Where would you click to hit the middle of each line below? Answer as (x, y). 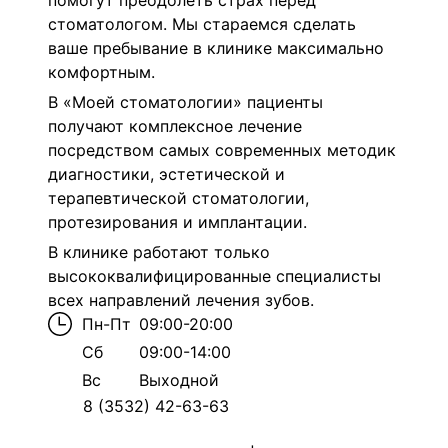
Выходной (179, 380)
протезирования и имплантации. (177, 222)
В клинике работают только (159, 252)
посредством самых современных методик (222, 150)
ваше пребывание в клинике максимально (216, 48)
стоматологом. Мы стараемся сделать (202, 24)
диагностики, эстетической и (166, 174)
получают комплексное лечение (175, 126)
